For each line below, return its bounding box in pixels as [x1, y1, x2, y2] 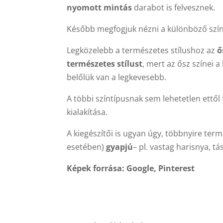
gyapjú [106, 141, 133, 152]
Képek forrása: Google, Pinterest [67, 163, 195, 174]
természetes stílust [67, 58, 143, 69]
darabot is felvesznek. [132, 2, 216, 13]
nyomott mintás [67, 2, 132, 13]
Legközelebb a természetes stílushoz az [67, 45, 218, 56]
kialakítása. [67, 107, 108, 117]
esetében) [67, 141, 107, 152]
